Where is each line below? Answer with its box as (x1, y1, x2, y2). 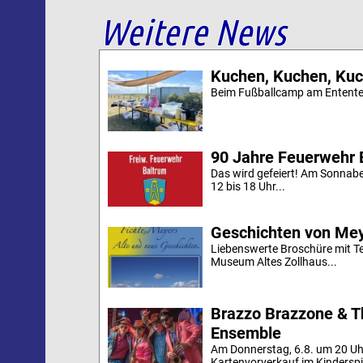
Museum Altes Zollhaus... (210, 254, 337, 268)
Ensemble (210, 322, 281, 343)
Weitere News (100, 10, 285, 53)
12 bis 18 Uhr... (210, 180, 285, 194)
